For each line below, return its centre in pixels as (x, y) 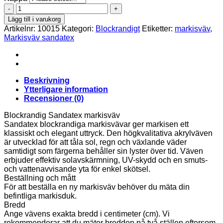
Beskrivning (47, 81)
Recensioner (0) (54, 99)
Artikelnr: (21, 29)
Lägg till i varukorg (34, 19)
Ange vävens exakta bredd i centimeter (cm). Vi (87, 214)
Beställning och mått (40, 178)
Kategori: (79, 29)
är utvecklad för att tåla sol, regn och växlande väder (95, 142)
